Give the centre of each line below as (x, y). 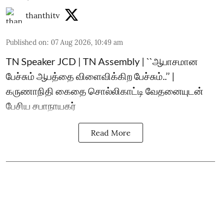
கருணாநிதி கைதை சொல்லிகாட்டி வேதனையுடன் (105, 91)
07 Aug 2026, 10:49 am (87, 42)
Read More (110, 133)
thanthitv (43, 15)
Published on (26, 42)
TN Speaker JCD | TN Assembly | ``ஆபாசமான (102, 61)
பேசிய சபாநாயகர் (41, 106)
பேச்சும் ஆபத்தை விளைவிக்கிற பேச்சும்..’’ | (90, 76)
